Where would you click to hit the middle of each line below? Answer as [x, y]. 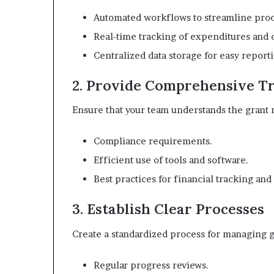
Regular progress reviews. [151, 265]
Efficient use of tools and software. [171, 160]
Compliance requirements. [153, 141]
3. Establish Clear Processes [168, 209]
